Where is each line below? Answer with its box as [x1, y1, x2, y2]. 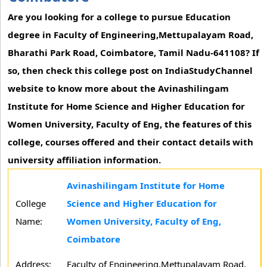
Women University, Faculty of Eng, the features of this [8, 118, 252, 130]
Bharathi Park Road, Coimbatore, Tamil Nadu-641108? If [8, 46, 259, 58]
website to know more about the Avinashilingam [8, 82, 229, 94]
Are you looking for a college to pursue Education [8, 11, 231, 23]
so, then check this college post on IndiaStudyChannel [8, 64, 253, 76]
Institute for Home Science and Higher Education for [8, 100, 245, 112]
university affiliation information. [8, 154, 161, 166]
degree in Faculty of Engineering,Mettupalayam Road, [8, 29, 253, 41]
